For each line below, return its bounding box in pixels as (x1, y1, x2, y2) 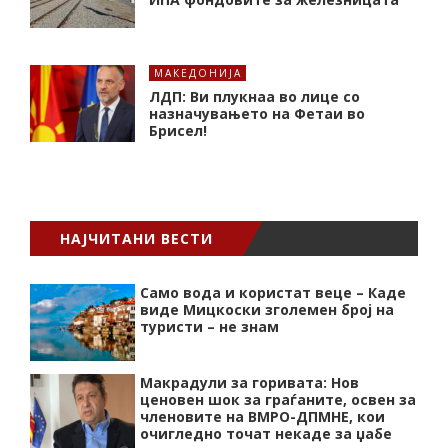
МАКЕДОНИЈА (154, 65, 242, 80)
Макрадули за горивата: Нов (140, 372, 359, 392)
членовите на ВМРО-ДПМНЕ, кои (140, 406, 385, 426)
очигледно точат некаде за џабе (140, 423, 392, 443)
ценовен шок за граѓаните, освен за (140, 389, 416, 409)
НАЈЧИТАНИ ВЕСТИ (60, 228, 213, 248)
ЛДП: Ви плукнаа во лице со (149, 86, 360, 106)
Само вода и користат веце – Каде (140, 282, 406, 302)
